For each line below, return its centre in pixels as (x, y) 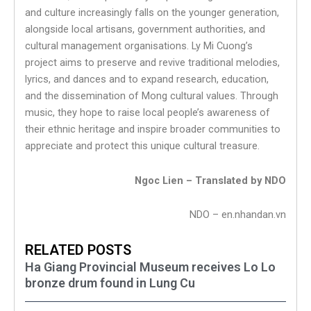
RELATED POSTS (78, 250)
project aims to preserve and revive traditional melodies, (152, 63)
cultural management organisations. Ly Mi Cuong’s (139, 46)
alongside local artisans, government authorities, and (145, 30)
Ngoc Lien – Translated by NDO (210, 180)
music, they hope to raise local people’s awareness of (148, 113)
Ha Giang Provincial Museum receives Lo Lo (150, 267)
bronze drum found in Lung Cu (110, 283)
